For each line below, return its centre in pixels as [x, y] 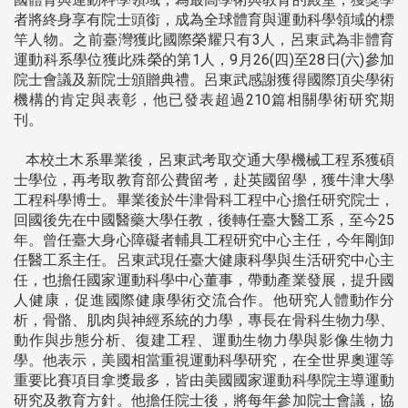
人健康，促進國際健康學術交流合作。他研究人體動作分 [204, 300]
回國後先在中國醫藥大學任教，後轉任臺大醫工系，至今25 [204, 219]
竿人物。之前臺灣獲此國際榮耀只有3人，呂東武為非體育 [204, 39]
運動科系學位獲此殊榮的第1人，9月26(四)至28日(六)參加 [204, 59]
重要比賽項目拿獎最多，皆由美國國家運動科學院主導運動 [204, 380]
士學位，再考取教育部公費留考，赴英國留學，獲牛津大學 [204, 179]
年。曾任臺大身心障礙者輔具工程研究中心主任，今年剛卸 [204, 240]
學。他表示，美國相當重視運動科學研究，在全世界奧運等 [204, 360]
